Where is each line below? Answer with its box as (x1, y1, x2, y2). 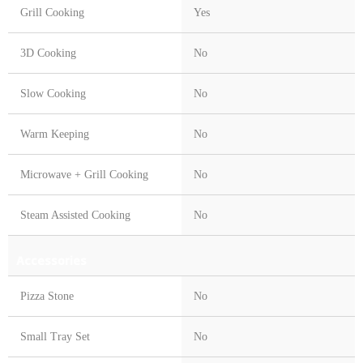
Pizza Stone (20, 290, 74, 303)
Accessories (16, 251, 87, 269)
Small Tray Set (20, 331, 90, 344)
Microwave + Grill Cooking (20, 169, 148, 181)
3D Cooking (20, 47, 76, 60)
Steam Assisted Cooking (20, 209, 130, 222)
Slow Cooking (20, 88, 86, 100)
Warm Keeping (20, 128, 89, 141)
